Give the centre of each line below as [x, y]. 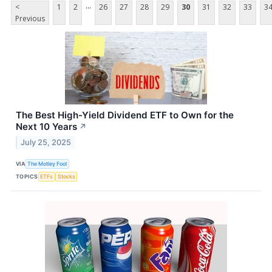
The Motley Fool [47, 163]
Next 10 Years [46, 127]
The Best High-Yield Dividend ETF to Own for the [125, 115]
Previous [30, 19]
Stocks [66, 176]
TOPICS [27, 176]
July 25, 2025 [46, 143]
